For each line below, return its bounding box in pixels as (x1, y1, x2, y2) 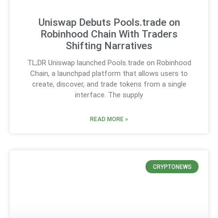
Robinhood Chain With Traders (40, 28, 178, 40)
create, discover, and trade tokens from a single (32, 80, 186, 89)
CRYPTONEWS (152, 163, 192, 170)
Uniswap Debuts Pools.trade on (38, 17, 180, 29)
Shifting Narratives (66, 40, 152, 52)
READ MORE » (90, 116, 128, 123)
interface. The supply (75, 91, 143, 100)
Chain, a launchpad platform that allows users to (30, 69, 188, 78)
